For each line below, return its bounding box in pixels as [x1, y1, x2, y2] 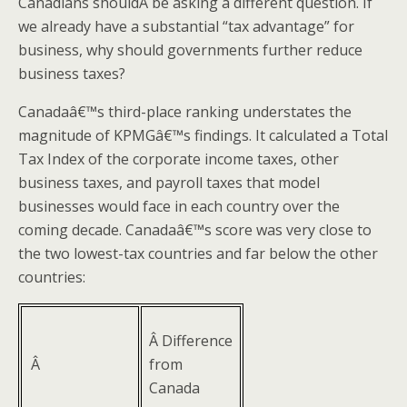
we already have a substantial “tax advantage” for [18, 16, 354, 36]
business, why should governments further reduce [18, 40, 362, 60]
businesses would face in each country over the [18, 196, 340, 216]
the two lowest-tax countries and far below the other [18, 243, 378, 263]
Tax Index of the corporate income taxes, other [18, 149, 339, 169]
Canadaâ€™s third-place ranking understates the [18, 102, 352, 122]
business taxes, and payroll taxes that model [18, 173, 320, 193]
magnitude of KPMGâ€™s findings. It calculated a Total [18, 125, 388, 145]
